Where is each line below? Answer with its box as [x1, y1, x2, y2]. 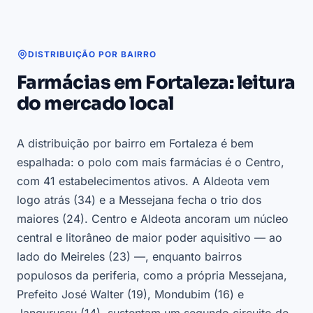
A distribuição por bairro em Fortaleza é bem [17, 136, 254, 151]
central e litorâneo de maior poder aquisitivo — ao [17, 231, 282, 245]
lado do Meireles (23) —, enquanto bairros [17, 249, 242, 264]
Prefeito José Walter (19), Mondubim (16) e [17, 287, 244, 302]
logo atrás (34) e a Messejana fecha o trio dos [17, 193, 261, 208]
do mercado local [17, 92, 174, 116]
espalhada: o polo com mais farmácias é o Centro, [17, 155, 284, 170]
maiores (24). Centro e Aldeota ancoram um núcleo [17, 212, 289, 226]
